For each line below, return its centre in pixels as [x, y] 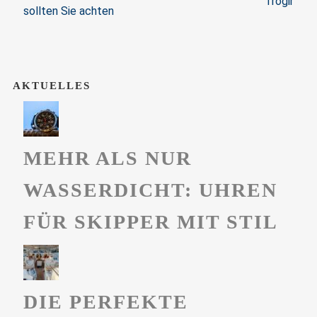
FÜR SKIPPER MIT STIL [150, 222]
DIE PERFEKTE [105, 302]
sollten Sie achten [69, 11]
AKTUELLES [51, 86]
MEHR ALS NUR [107, 158]
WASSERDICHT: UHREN [150, 190]
